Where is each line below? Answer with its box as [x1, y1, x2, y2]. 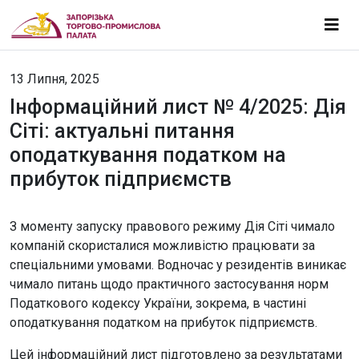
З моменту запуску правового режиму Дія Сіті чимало [10, 219, 335, 234]
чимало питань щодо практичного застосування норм [10, 276, 329, 292]
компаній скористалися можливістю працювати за [10, 238, 315, 253]
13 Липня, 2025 [10, 71, 99, 87]
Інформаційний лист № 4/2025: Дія [10, 95, 346, 119]
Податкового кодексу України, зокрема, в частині [10, 296, 306, 311]
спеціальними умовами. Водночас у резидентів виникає [10, 257, 346, 272]
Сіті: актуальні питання [10, 119, 235, 143]
